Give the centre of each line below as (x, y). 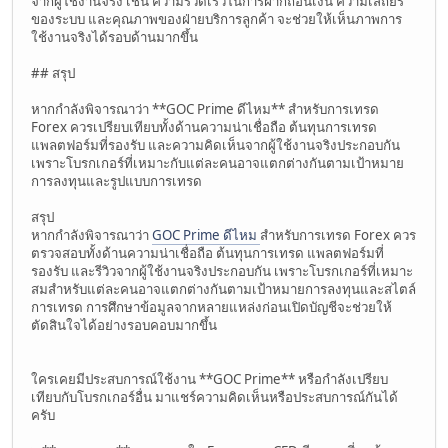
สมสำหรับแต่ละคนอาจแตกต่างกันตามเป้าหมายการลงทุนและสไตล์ (223, 288)
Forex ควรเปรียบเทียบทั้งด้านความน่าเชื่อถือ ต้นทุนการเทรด (204, 126)
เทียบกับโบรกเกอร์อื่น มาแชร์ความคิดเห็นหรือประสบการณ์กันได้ (214, 396)
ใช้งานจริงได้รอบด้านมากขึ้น (114, 36)
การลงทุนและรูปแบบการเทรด (116, 180)
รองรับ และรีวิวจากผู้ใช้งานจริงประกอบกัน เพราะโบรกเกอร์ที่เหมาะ (222, 270)
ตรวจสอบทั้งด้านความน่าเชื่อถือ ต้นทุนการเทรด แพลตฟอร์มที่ (207, 252)
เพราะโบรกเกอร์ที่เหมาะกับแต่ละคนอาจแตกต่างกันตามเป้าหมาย (217, 162)
